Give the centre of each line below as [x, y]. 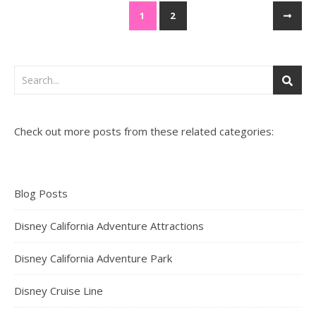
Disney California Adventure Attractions [109, 225]
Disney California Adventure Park [93, 258]
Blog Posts [41, 193]
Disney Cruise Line [59, 290]
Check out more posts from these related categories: [144, 131]
